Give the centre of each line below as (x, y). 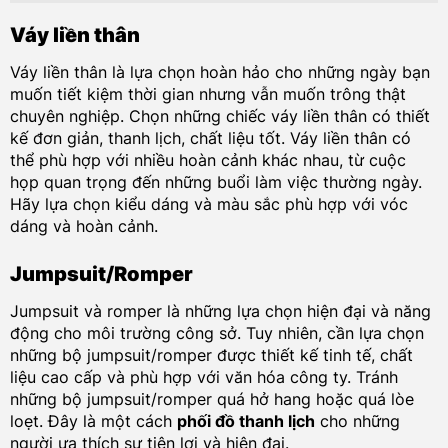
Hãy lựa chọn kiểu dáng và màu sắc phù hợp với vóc (208, 204)
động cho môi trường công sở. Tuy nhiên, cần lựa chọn (216, 332)
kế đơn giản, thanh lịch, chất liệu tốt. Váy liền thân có (210, 138)
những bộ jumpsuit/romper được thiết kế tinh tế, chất (211, 354)
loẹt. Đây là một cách (93, 420)
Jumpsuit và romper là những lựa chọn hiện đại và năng (220, 310)
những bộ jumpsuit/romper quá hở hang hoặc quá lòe (211, 398)
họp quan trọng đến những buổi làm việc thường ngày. (215, 182)
